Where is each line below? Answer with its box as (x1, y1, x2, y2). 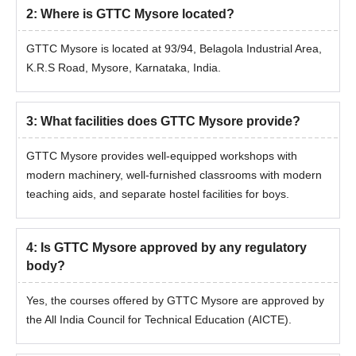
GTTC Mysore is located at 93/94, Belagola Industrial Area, (26, 42, 322, 55)
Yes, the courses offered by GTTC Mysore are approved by (26, 294, 324, 307)
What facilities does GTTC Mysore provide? (41, 114, 300, 128)
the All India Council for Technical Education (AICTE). (26, 313, 292, 326)
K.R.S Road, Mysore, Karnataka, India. (26, 61, 221, 74)
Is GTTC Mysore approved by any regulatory (41, 241, 307, 254)
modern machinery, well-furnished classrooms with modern (26, 168, 322, 181)
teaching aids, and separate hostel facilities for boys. (26, 188, 289, 200)
